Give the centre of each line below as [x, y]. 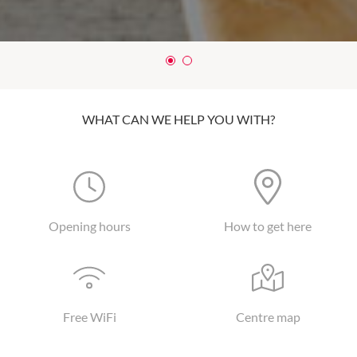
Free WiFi [89, 317]
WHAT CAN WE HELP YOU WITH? [178, 119]
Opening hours [89, 226]
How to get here [268, 226]
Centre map [268, 317]
